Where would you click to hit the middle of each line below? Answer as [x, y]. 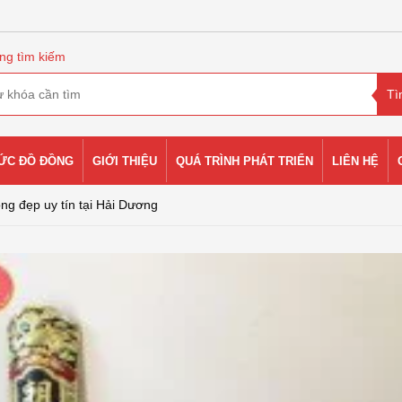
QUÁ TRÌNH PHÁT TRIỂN [245, 161]
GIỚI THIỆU [125, 161]
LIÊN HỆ [355, 161]
